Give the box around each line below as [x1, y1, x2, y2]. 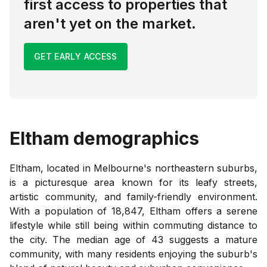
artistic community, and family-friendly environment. [10, 190, 257, 203]
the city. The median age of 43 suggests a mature [10, 233, 257, 246]
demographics [69, 127, 199, 149]
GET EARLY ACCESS [34, 51, 117, 61]
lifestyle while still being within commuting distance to [10, 219, 257, 231]
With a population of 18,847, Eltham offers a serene [10, 204, 257, 217]
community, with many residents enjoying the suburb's [10, 247, 257, 260]
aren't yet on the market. [24, 14, 196, 32]
